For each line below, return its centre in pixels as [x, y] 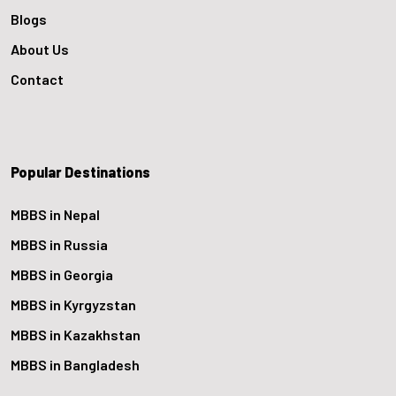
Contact [37, 80]
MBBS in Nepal [55, 215]
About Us [40, 49]
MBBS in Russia [59, 245]
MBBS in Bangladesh [75, 365]
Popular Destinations [80, 172]
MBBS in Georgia [62, 275]
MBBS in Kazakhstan [76, 335]
